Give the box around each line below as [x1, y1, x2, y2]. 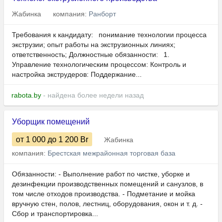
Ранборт [89, 10, 116, 18]
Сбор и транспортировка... [12, 210, 98, 218]
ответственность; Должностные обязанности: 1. [12, 51, 169, 59]
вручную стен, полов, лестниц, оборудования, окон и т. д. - [12, 200, 203, 208]
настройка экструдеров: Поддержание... [12, 70, 142, 79]
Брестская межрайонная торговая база [48, 149, 175, 158]
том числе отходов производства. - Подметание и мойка [12, 190, 195, 198]
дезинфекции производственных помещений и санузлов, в [12, 180, 203, 188]
